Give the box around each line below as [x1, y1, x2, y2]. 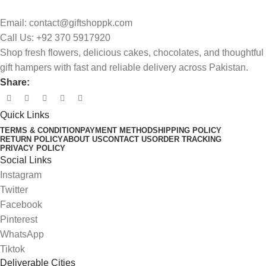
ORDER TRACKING [152, 134, 221, 144]
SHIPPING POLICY [153, 125, 221, 135]
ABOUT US [63, 134, 103, 144]
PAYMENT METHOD [80, 125, 153, 135]
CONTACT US [103, 134, 152, 144]
